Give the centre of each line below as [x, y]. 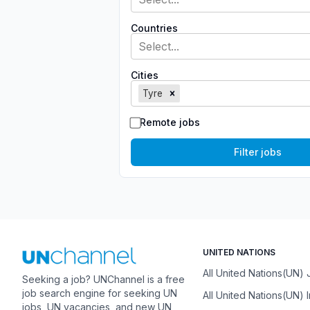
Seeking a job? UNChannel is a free [103, 280]
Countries [154, 28]
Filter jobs [257, 152]
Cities [145, 75]
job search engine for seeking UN [100, 293]
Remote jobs [170, 122]
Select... [159, 46]
